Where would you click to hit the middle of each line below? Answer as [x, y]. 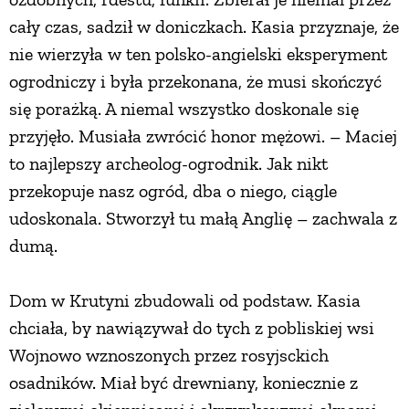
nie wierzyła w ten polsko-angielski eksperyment [198, 54]
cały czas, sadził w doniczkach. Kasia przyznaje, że [204, 27]
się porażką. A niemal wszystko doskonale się [184, 109]
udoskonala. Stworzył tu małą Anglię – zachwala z [203, 219]
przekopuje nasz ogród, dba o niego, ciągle [173, 191]
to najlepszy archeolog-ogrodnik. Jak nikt [168, 164]
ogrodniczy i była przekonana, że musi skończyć [195, 82]
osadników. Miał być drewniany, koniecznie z [184, 383]
